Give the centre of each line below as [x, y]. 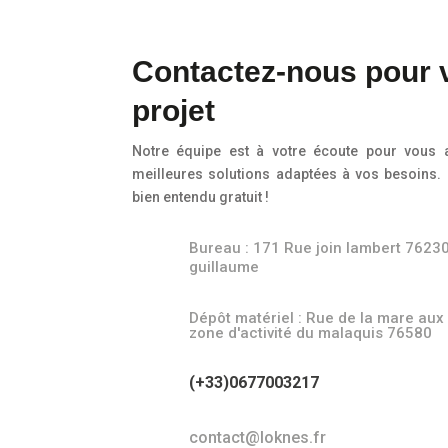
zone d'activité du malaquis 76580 [311, 332]
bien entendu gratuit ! [200, 196]
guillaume [224, 266]
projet [173, 110]
